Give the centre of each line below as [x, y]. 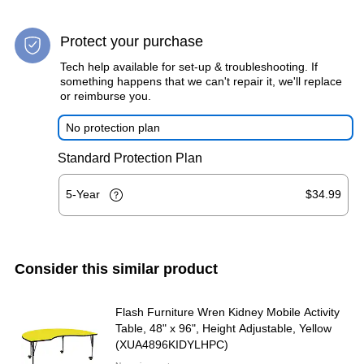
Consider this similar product [116, 269]
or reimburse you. [106, 95]
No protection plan [113, 127]
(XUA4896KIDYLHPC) [172, 344]
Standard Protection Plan [130, 158]
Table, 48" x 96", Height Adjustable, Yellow [223, 328]
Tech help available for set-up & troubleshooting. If [189, 66]
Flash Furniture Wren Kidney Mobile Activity [227, 312]
